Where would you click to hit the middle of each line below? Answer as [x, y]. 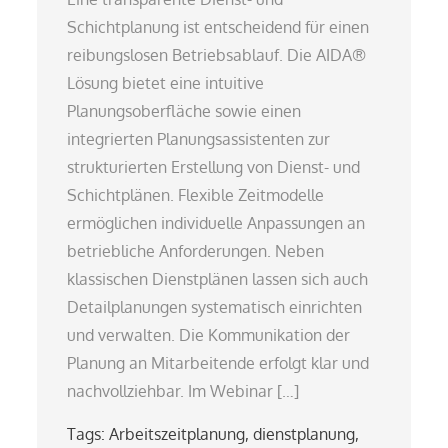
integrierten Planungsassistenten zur [199, 138]
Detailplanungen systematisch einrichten [215, 306]
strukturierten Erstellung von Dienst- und [214, 166]
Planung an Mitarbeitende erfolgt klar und [218, 362]
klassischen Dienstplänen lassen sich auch [218, 278]
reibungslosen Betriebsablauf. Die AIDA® [217, 54]
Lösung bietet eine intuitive [166, 82]
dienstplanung [304, 433]
